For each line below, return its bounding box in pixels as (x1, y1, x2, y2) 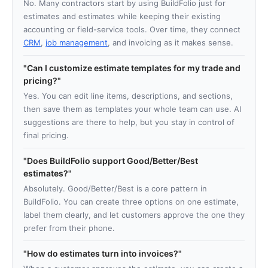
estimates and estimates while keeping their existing (23, 11, 221, 22)
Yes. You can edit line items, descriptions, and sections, (23, 91, 233, 101)
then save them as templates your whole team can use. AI (23, 104, 241, 114)
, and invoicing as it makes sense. (108, 38, 233, 48)
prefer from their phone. (23, 223, 115, 233)
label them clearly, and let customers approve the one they (23, 210, 245, 220)
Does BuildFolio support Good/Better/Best (27, 156, 198, 166)
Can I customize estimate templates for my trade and (27, 63, 240, 74)
